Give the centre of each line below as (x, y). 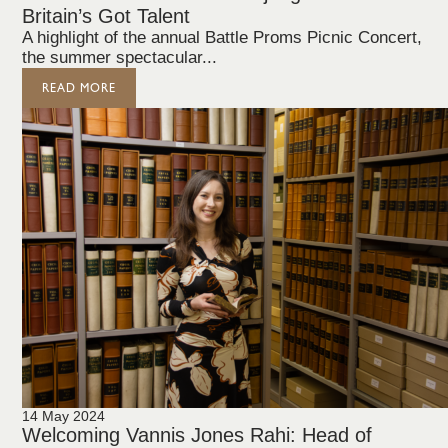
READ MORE (79, 88)
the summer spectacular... (120, 57)
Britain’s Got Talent (106, 16)
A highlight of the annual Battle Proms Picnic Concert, (222, 37)
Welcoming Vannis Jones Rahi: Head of (197, 435)
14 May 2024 (64, 416)
